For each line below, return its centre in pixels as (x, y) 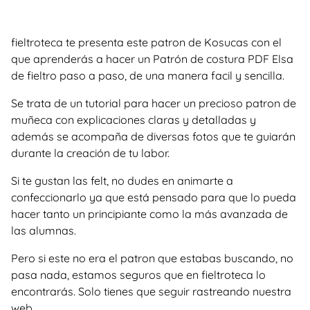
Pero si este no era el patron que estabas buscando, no (152, 258)
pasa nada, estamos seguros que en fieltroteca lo (138, 275)
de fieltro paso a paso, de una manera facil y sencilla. (148, 75)
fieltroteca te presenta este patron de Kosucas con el (146, 42)
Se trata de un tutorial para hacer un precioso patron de (154, 103)
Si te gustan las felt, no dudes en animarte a (122, 181)
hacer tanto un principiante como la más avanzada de (149, 214)
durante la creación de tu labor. (90, 153)
